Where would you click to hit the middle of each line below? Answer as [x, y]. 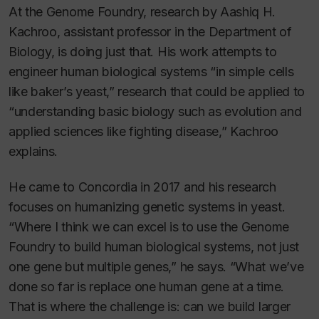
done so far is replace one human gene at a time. [146, 287]
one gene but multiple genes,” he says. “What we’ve [156, 267]
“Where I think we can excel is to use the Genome [149, 227]
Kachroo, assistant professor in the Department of [150, 31]
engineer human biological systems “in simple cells [151, 71]
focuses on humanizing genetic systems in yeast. [147, 207]
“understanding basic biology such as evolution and [155, 111]
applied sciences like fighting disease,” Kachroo [143, 131]
